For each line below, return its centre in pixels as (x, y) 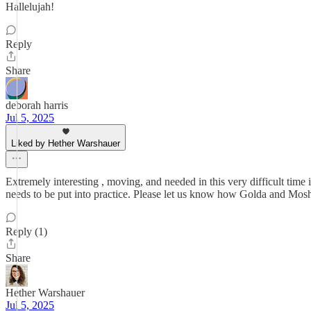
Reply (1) (26, 232)
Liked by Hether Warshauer (66, 143)
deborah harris (37, 105)
